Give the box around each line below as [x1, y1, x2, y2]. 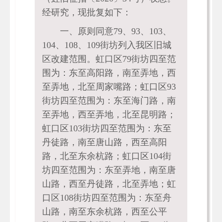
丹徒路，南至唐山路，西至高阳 [42, 137, 167, 147]
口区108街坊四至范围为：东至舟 [42, 193, 171, 203]
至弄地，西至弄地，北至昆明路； [42, 110, 176, 119]
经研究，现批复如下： [42, 7, 131, 17]
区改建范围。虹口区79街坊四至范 [42, 54, 176, 64]
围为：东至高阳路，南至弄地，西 [42, 68, 176, 78]
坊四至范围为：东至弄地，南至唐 [42, 165, 176, 175]
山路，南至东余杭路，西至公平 [42, 207, 167, 217]
